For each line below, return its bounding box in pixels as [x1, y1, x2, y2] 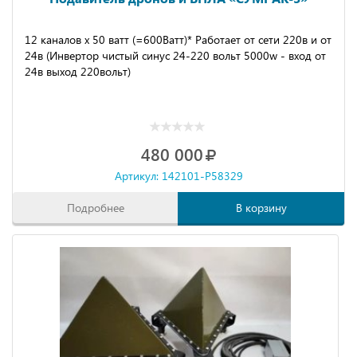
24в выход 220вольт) [25, 64, 131, 79]
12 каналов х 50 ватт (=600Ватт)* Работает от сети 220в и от [25, 32, 331, 47]
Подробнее [67, 200, 124, 215]
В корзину [235, 200, 287, 215]
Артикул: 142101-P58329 [114, 168, 243, 183]
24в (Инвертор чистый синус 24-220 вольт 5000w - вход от [25, 48, 326, 63]
